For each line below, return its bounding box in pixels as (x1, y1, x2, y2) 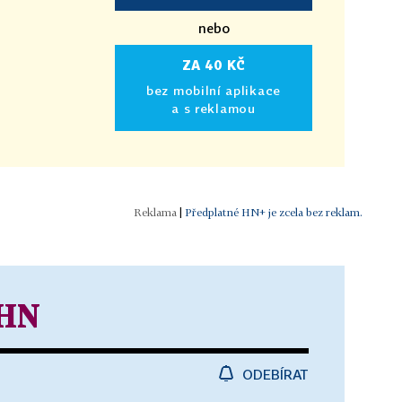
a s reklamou (171, 100, 256, 116)
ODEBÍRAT (242, 365, 309, 382)
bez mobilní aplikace (146, 82, 281, 98)
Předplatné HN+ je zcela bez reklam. (185, 205, 363, 219)
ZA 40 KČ (181, 57, 246, 73)
